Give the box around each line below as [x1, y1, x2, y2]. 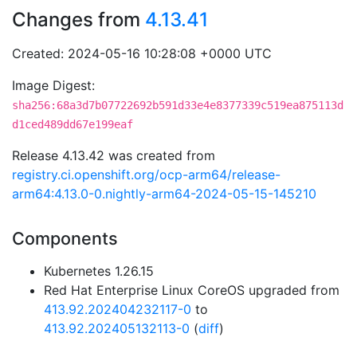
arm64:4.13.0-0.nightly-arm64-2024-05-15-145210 [12, 186, 316, 202]
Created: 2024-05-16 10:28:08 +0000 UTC [12, 45, 272, 61]
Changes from [12, 8, 145, 31]
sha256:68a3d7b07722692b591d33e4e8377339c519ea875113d [12, 99, 343, 112]
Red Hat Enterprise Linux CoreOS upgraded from [44, 282, 339, 298]
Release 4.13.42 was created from [12, 147, 215, 163]
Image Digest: [12, 77, 95, 93]
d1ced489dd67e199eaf [12, 118, 133, 131]
